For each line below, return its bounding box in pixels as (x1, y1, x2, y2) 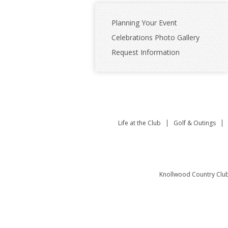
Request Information (111, 47, 180, 57)
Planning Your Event (111, 18, 177, 27)
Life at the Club (118, 119, 161, 127)
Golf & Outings (174, 119, 216, 127)
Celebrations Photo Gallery (111, 33, 199, 42)
